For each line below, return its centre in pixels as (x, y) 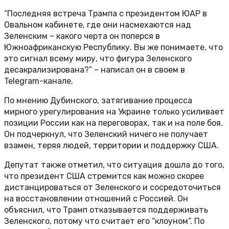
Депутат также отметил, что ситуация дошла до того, (114, 165)
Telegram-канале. (39, 81)
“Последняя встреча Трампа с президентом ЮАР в (106, 14)
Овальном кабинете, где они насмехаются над (98, 25)
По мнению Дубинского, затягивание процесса (98, 101)
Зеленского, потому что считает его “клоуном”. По (104, 221)
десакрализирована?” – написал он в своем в (95, 70)
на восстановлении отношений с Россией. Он (96, 199)
